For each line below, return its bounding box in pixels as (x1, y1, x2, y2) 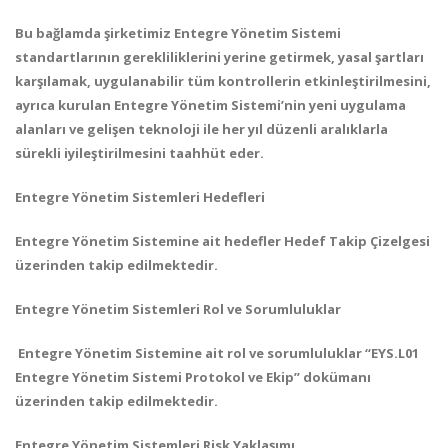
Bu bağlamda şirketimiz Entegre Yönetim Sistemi (15, 24, 341, 42)
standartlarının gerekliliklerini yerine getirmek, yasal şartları (15, 48, 424, 66)
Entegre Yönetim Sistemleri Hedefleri (15, 188, 265, 206)
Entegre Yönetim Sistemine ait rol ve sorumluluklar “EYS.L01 (15, 344, 419, 362)
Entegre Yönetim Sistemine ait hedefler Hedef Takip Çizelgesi (15, 232, 430, 250)
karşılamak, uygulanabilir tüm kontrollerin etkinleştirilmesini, (15, 72, 431, 90)
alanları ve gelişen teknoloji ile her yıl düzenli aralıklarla (15, 120, 388, 138)
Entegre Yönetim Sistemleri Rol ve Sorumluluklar (15, 300, 341, 318)
